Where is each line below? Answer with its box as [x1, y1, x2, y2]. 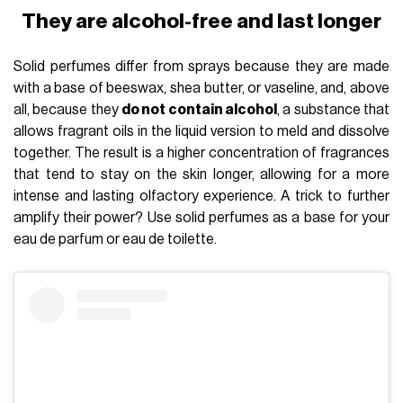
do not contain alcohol [121, 103, 277, 118]
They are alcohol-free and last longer [22, 11, 381, 32]
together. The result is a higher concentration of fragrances [13, 146, 390, 161]
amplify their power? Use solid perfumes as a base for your [13, 210, 390, 226]
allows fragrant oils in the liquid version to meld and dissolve [13, 124, 390, 139]
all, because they [13, 103, 122, 118]
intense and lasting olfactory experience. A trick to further [13, 189, 390, 204]
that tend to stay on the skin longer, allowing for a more [13, 167, 390, 183]
